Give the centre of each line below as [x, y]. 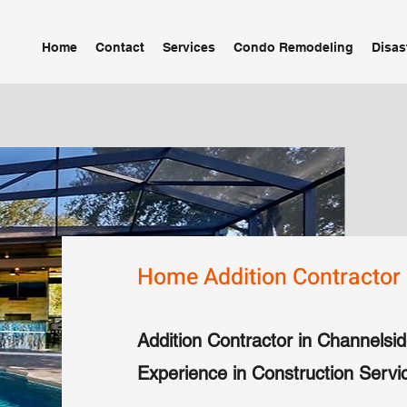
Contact [120, 47]
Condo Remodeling [293, 47]
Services [189, 47]
